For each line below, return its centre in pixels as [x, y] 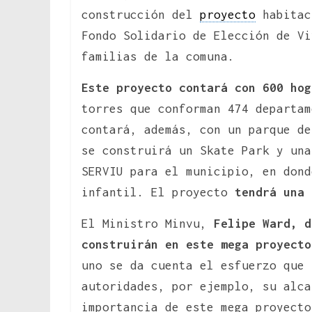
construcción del [141, 14]
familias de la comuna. [158, 56]
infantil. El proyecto [155, 192]
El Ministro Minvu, [148, 223]
